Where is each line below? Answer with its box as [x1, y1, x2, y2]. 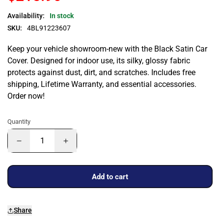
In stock [50, 12, 74, 20]
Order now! [7, 91, 45, 101]
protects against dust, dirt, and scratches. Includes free [7, 68, 195, 77]
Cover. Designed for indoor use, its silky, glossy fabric [7, 56, 190, 65]
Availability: [7, 12, 45, 20]
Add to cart [92, 172, 128, 181]
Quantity [7, 118, 30, 125]
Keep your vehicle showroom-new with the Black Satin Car [7, 44, 207, 54]
